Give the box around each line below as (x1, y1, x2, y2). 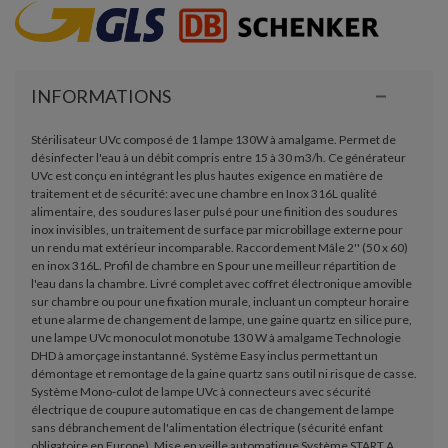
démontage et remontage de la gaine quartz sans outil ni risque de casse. (30, 365, 417, 381)
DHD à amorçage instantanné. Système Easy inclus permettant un (30, 347, 378, 363)
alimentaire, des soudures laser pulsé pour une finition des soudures (30, 203, 398, 219)
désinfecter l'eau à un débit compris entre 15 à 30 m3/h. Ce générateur (30, 149, 406, 165)
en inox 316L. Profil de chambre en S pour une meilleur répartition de (30, 257, 396, 273)
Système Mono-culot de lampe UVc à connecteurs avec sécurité (30, 383, 371, 399)
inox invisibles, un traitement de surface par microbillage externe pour (30, 221, 403, 237)
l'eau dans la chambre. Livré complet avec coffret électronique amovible (30, 275, 412, 291)
